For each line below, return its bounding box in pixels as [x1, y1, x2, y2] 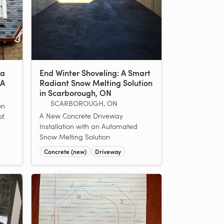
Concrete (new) [43, 147, 86, 156]
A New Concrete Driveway [39, 111, 123, 120]
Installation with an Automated [39, 121, 137, 131]
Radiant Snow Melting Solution [39, 77, 152, 88]
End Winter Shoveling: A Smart [39, 67, 150, 78]
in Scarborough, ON [39, 87, 111, 98]
